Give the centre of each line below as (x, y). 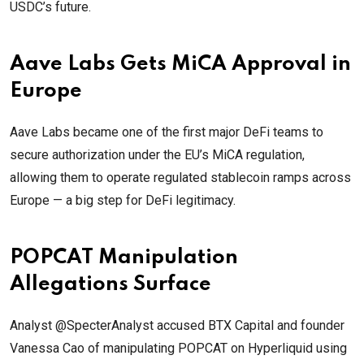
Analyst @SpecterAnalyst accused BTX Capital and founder (177, 326)
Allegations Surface (110, 285)
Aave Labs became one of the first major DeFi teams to (167, 132)
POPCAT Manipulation (124, 258)
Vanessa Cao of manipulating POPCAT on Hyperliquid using (178, 349)
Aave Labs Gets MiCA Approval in (180, 65)
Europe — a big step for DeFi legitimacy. (123, 201)
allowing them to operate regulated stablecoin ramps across (180, 178)
